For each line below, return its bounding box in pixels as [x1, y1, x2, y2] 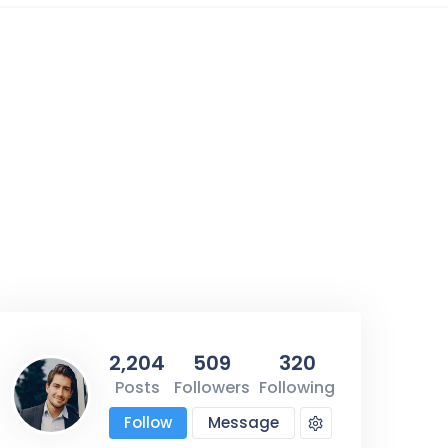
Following [259, 375, 335, 399]
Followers [174, 375, 250, 399]
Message [208, 411, 279, 433]
